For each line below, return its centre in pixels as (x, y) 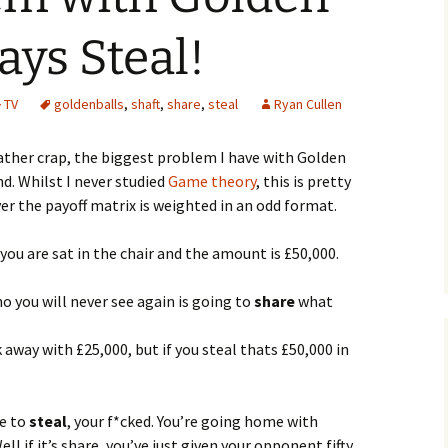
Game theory (212, 181)
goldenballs (89, 104)
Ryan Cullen (308, 104)
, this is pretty (303, 181)
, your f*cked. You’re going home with (192, 421)
